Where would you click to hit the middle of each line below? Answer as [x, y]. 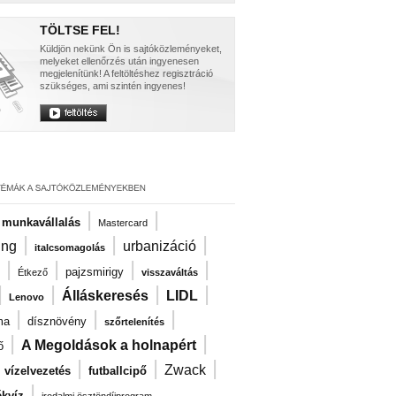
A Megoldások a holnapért [109, 345]
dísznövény [57, 321]
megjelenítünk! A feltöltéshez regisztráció [126, 73]
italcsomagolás [70, 247]
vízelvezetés [38, 371]
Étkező [33, 272]
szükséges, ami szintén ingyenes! [113, 86]
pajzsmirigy [95, 272]
